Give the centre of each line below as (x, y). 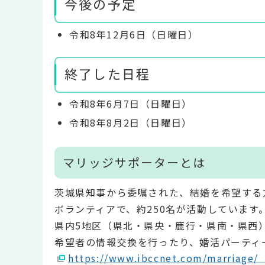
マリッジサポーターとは (134, 162)
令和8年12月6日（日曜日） (134, 34)
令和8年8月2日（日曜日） (131, 123)
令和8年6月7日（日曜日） (131, 104)
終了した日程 (108, 73)
